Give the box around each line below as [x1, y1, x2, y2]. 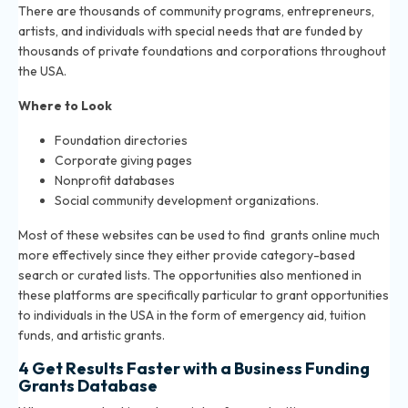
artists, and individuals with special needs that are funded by [18, 23, 362, 40]
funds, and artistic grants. [18, 327, 165, 344]
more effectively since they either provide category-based [18, 247, 355, 264]
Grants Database [18, 375, 158, 397]
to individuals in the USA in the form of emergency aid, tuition [18, 307, 366, 324]
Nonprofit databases [55, 172, 175, 189]
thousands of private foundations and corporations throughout [18, 43, 386, 60]
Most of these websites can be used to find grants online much [18, 227, 380, 244]
